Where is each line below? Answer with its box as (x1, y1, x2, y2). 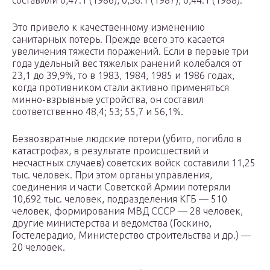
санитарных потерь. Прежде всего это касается (12, 34, 225, 45)
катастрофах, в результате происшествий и (12, 145, 209, 157)
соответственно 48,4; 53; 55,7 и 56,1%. (12, 106, 183, 118)
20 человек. (12, 242, 65, 253)
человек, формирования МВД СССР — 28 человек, (12, 206, 243, 217)
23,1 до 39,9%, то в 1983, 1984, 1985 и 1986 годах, (12, 70, 234, 81)
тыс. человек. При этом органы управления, (12, 169, 212, 181)
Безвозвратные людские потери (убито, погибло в (12, 133, 242, 145)
